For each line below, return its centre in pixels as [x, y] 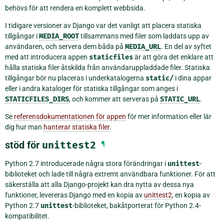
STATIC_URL [180, 99]
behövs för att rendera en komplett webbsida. [75, 8]
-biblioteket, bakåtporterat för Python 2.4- [137, 205]
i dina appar [192, 78]
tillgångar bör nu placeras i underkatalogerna [75, 78]
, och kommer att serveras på [114, 99]
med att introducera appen [47, 57]
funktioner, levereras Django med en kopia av [74, 195]
